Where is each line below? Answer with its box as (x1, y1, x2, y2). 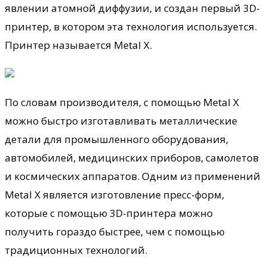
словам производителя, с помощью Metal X (21, 95, 239, 109)
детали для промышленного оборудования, (5, 132, 228, 146)
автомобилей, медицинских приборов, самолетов (5, 150, 259, 164)
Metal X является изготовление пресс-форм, (5, 187, 224, 201)
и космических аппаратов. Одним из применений (5, 169, 260, 183)
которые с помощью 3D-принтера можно (5, 206, 213, 220)
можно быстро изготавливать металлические (5, 113, 237, 128)
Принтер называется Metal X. (5, 38, 152, 52)
